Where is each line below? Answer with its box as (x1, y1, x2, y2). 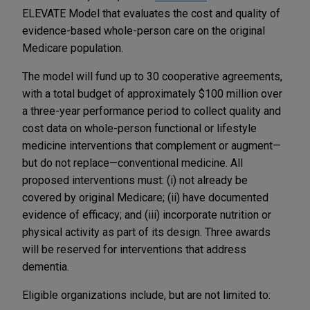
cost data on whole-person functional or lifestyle (22, 121, 257, 135)
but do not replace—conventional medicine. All (22, 156, 243, 170)
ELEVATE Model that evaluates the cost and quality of (22, 6, 280, 20)
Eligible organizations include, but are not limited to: (22, 288, 271, 302)
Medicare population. (22, 41, 123, 55)
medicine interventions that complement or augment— (22, 138, 281, 152)
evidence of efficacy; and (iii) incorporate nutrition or (22, 208, 271, 221)
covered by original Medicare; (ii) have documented (22, 190, 268, 204)
